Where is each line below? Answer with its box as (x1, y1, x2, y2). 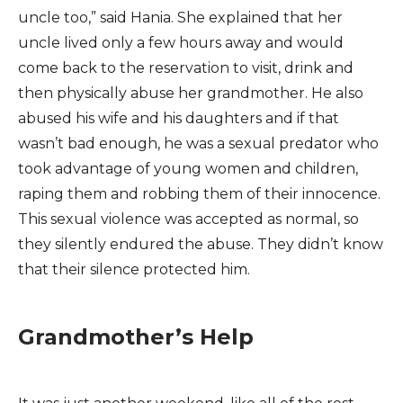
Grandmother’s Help (18, 324, 254, 350)
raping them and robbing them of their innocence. (18, 185, 381, 202)
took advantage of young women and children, (18, 160, 358, 177)
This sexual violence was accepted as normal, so (18, 210, 359, 228)
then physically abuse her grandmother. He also (18, 85, 363, 102)
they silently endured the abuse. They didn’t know (18, 236, 383, 253)
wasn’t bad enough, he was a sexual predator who (18, 135, 379, 152)
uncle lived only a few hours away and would (18, 34, 344, 51)
